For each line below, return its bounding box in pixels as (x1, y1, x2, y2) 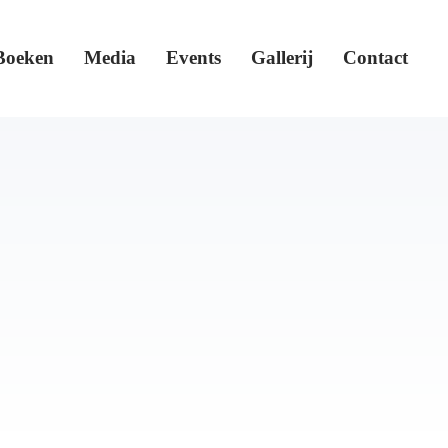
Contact (343, 47, 408, 68)
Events (166, 47, 221, 68)
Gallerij (251, 47, 313, 68)
